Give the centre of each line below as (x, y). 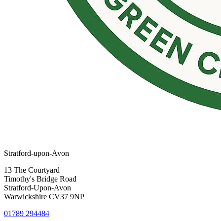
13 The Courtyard (32, 170)
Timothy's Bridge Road (40, 179)
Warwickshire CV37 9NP (44, 197)
